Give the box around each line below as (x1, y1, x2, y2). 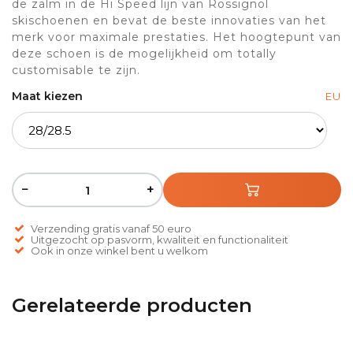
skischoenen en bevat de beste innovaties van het (12, 13, 326, 28)
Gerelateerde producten (12, 294, 252, 318)
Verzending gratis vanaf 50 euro (31, 222, 191, 236)
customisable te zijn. (12, 63, 140, 78)
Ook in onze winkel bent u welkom (31, 244, 208, 258)
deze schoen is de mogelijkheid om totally (12, 46, 277, 61)
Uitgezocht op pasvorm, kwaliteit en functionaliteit (31, 233, 288, 247)
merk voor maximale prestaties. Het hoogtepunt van (12, 30, 341, 45)
